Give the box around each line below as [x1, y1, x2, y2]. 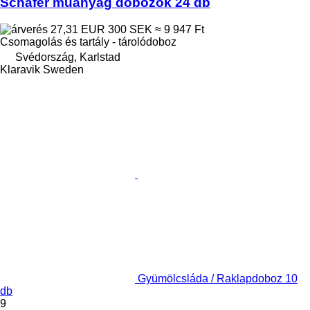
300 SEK [108, 23, 152, 35]
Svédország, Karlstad [15, 51, 120, 63]
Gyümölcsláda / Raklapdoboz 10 [138, 272, 298, 284]
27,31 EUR [48, 23, 108, 35]
